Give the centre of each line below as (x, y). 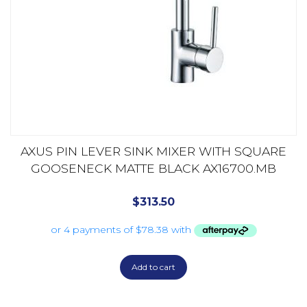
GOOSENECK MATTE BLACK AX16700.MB (153, 168)
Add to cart (153, 267)
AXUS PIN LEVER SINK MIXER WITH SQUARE (153, 151)
